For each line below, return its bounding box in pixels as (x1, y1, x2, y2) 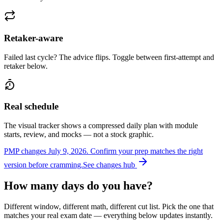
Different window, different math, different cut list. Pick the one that (4, 202, 214, 211)
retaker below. (4, 61, 48, 70)
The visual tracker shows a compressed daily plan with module (4, 121, 198, 130)
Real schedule (4, 101, 58, 112)
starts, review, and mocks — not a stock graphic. (4, 130, 154, 139)
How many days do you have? (4, 179, 153, 192)
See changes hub (83, 161, 137, 169)
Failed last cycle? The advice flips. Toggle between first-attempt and (4, 53, 214, 61)
